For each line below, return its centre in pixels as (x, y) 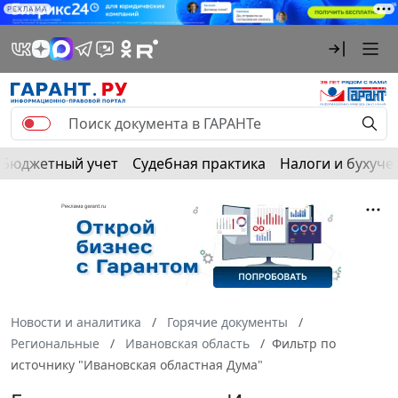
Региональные (55, 344)
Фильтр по (304, 344)
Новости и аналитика (76, 322)
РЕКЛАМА (28, 9)
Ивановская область (187, 344)
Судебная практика (199, 164)
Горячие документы (227, 322)
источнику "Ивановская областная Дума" (137, 365)
